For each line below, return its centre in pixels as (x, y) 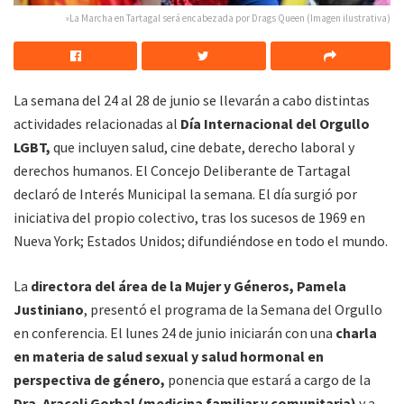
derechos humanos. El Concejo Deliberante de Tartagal (182, 170)
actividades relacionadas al (97, 123)
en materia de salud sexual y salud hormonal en (169, 356)
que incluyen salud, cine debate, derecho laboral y (202, 147)
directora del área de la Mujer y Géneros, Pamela (188, 285)
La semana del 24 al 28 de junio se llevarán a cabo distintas (192, 100)
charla (355, 332)
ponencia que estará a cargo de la (268, 379)
